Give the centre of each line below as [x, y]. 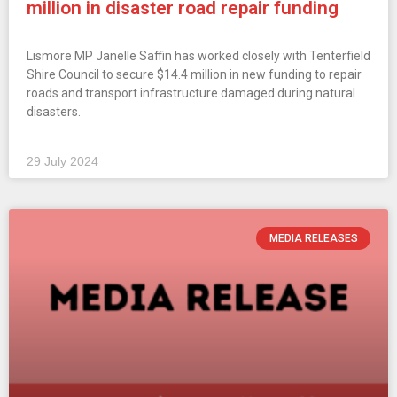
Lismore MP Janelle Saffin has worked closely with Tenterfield [198, 55]
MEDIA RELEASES [313, 238]
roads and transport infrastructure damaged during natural [191, 93]
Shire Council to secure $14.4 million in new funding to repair [194, 74]
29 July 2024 [62, 161]
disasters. [54, 111]
